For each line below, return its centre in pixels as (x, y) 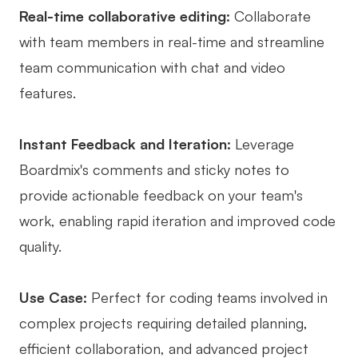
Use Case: (53, 298)
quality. (40, 247)
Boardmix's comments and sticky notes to (154, 170)
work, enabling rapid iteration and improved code (177, 221)
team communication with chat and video (152, 68)
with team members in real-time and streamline (172, 42)
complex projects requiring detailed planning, (163, 323)
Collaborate (272, 16)
